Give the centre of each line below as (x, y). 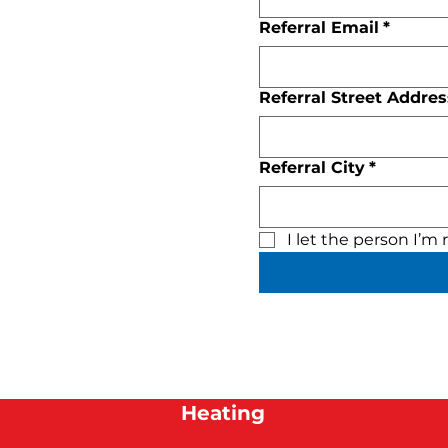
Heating (223, 413)
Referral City (312, 167)
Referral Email (319, 27)
